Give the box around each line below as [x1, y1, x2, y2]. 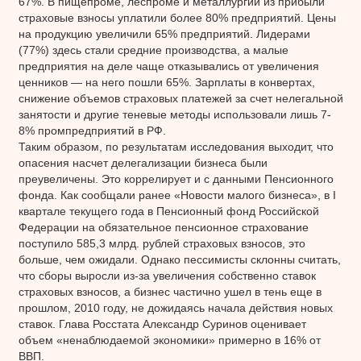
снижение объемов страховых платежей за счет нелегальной [18, 91, 343, 105]
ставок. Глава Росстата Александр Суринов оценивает [18, 317, 306, 330]
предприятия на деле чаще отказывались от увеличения [18, 59, 319, 73]
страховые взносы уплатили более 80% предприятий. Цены [18, 10, 336, 24]
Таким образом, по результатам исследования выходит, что [18, 139, 334, 153]
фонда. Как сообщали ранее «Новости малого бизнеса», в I [18, 188, 336, 201]
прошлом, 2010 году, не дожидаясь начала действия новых [18, 301, 333, 314]
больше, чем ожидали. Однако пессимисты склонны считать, [18, 252, 341, 266]
